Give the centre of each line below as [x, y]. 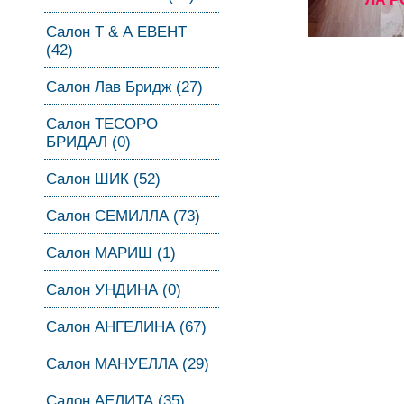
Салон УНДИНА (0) [114, 290]
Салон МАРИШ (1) [111, 253]
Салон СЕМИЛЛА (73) [123, 216]
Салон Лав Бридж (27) [124, 87]
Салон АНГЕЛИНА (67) [126, 327]
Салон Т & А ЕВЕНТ [116, 32]
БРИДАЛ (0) [88, 142]
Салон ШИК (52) [103, 179]
